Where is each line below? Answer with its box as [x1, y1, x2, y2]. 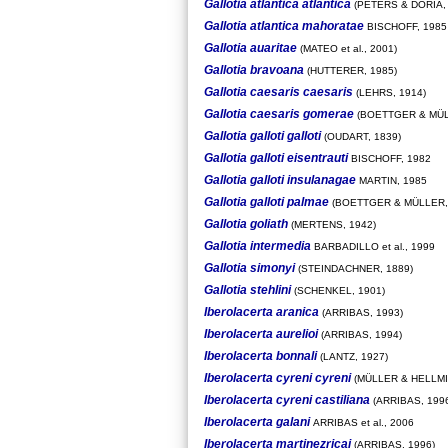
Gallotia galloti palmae [204, 194, 329, 209]
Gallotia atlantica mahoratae [204, 18, 364, 33]
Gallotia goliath [204, 216, 288, 231]
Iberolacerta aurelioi [204, 326, 318, 341]
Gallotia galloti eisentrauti [204, 150, 348, 165]
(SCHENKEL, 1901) [291, 284, 385, 296]
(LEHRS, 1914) [353, 86, 426, 98]
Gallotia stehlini [204, 282, 291, 297]
